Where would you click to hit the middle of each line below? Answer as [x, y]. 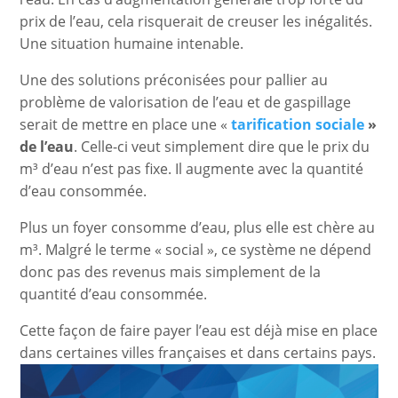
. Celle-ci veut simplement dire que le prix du [222, 146]
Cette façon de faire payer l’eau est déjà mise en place [199, 330]
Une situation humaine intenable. [132, 43]
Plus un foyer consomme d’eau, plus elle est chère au [198, 227]
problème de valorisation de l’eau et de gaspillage [186, 102]
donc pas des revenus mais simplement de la [171, 271]
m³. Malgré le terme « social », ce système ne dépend [196, 249]
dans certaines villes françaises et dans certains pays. [198, 352]
